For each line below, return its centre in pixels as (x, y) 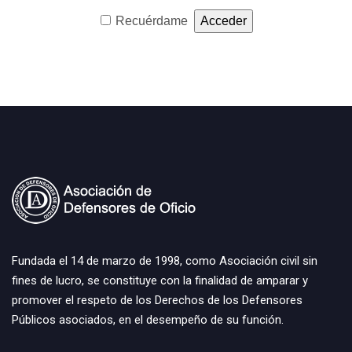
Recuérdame (152, 21)
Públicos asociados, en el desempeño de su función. (148, 320)
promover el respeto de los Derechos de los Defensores (157, 300)
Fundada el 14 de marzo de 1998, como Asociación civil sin (165, 261)
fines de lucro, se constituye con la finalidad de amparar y (160, 280)
